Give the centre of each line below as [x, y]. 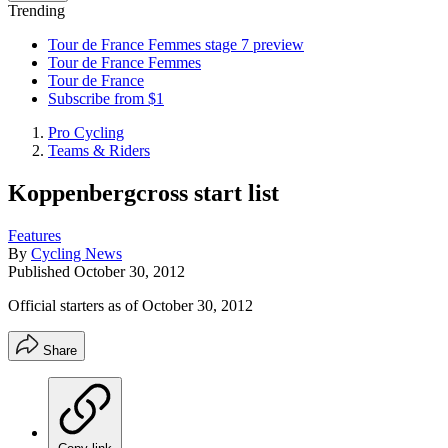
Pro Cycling [86, 132]
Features [34, 235]
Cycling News [76, 253]
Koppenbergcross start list [143, 192]
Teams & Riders [99, 150]
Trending [36, 10]
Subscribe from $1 [106, 98]
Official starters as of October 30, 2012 [130, 305]
